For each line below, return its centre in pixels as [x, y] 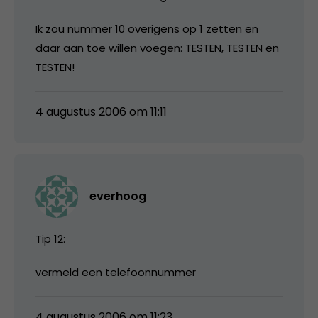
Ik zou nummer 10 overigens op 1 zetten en [147, 28]
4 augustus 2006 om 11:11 [101, 111]
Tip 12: [50, 238]
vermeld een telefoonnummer [116, 272]
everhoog [118, 196]
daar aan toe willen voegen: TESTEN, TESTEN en [157, 48]
